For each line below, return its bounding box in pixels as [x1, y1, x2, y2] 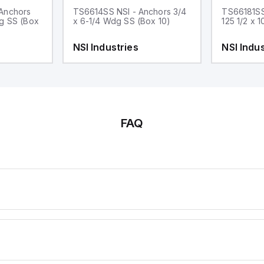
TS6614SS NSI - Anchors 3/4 [72, 6, 187, 16]
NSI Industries [72, 41, 138, 53]
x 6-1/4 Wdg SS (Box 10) [124, 15, 171, 26]
